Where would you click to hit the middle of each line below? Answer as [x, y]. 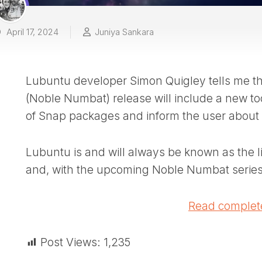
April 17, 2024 [31, 32]
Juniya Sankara [124, 32]
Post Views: [70, 242]
